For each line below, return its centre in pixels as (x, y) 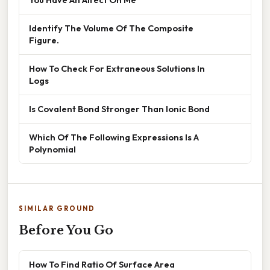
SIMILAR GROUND (57, 209)
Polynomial (52, 149)
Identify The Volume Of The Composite (111, 28)
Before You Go (66, 231)
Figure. (44, 40)
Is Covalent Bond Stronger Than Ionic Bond (119, 109)
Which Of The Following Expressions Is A (114, 137)
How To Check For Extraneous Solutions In (117, 69)
